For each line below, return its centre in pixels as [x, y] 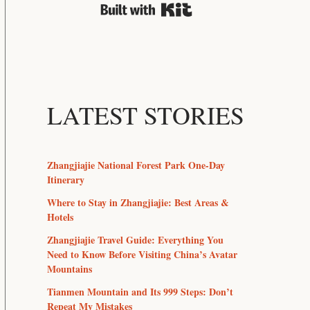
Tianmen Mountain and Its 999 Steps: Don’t [140, 291]
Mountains [70, 268]
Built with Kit [233, 12]
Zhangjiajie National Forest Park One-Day [136, 165]
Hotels [60, 217]
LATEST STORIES [146, 115]
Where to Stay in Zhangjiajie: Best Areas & [138, 202]
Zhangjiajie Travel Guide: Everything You [135, 239]
